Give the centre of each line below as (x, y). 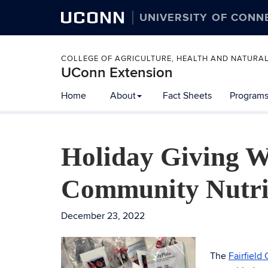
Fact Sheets (187, 96)
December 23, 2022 (103, 216)
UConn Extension (117, 73)
